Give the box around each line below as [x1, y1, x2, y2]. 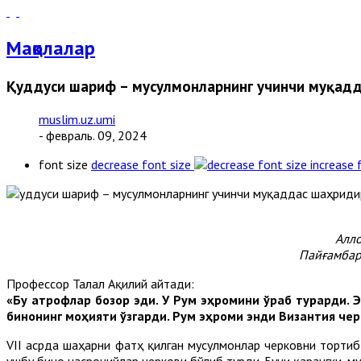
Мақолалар [6, 35, 95, 60]
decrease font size [91, 156, 191, 172]
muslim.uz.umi [39, 110, 115, 127]
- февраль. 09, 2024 [39, 127, 147, 143]
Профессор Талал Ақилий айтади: [6, 275, 194, 292]
